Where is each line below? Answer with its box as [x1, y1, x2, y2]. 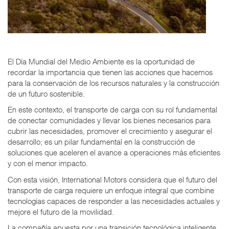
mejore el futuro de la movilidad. [8, 207, 114, 216]
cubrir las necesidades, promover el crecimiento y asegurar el [8, 126, 212, 136]
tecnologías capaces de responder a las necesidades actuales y [8, 196, 220, 205]
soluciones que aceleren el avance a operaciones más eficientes [8, 148, 220, 157]
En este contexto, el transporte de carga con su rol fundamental [8, 105, 217, 114]
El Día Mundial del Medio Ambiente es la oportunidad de [8, 56, 195, 66]
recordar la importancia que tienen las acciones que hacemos [8, 67, 213, 77]
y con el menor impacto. [8, 158, 88, 168]
